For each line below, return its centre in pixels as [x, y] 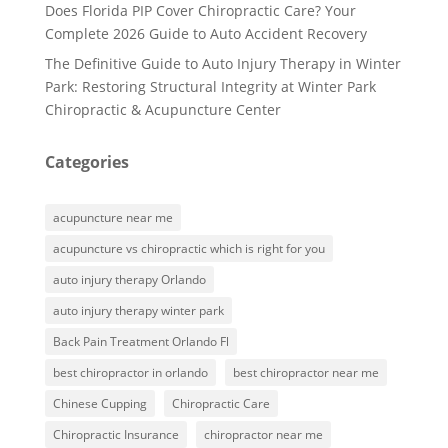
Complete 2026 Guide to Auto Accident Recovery [205, 33]
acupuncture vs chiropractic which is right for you [188, 248]
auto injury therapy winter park [138, 310]
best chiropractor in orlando [130, 372]
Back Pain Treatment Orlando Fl [140, 341]
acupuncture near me [112, 217]
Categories [86, 161]
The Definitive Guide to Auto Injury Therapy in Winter [222, 63]
